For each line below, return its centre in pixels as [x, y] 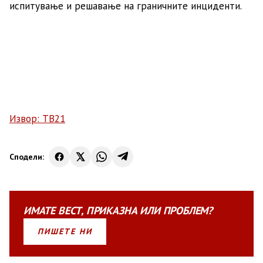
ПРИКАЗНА [112, 210]
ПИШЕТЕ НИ [65, 231]
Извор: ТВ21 [37, 119]
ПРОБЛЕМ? [188, 210]
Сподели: [27, 156]
